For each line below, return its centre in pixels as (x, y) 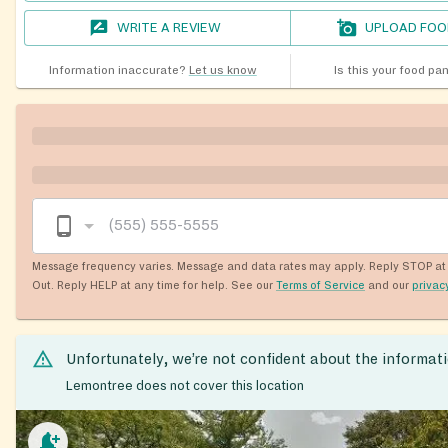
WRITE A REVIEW (169, 27)
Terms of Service (320, 284)
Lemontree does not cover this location (185, 386)
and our (388, 284)
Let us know (222, 70)
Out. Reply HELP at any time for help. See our (152, 284)
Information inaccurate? (117, 70)
